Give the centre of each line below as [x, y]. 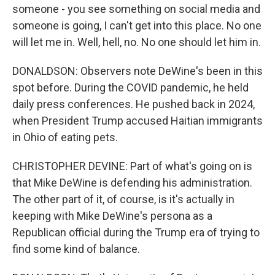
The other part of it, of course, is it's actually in [123, 199]
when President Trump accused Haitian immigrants [137, 121]
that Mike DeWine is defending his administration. [132, 183]
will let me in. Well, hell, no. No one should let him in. [137, 42]
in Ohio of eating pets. [65, 137]
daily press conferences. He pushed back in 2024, [134, 104]
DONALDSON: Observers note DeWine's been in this [137, 71]
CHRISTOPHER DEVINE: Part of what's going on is [132, 166]
